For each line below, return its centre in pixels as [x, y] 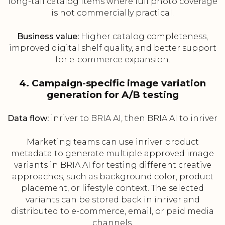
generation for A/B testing [113, 95]
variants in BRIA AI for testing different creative [113, 165]
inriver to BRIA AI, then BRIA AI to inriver [133, 119]
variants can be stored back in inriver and [113, 200]
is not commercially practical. [113, 13]
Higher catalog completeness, [143, 37]
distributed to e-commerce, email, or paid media [113, 211]
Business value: [48, 37]
